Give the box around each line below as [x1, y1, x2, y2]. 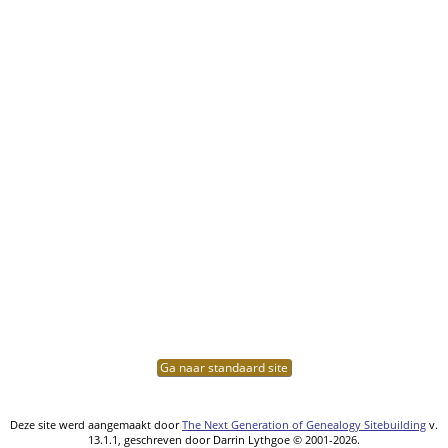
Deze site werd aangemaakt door [10, 416, 182, 432]
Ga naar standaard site [156, 358, 291, 376]
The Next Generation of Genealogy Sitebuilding [182, 416, 426, 432]
